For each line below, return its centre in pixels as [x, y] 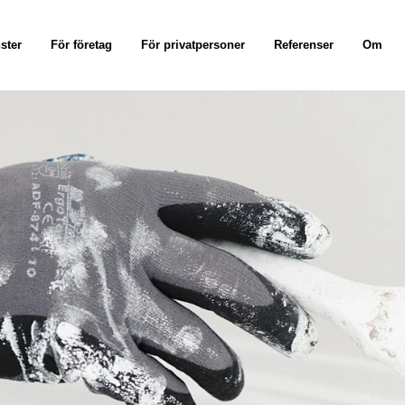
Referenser [304, 45]
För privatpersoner [193, 45]
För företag [81, 45]
